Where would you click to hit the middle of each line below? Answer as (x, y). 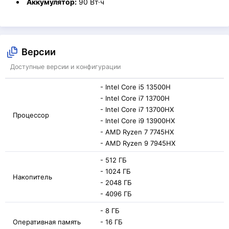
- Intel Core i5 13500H (135, 87)
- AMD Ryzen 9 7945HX (138, 143)
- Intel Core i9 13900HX (138, 121)
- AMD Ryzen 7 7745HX (137, 132)
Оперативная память (47, 222)
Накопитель (32, 177)
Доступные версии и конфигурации (65, 67)
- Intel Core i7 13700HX (137, 109)
